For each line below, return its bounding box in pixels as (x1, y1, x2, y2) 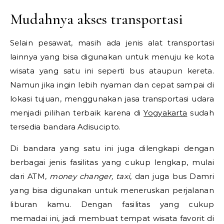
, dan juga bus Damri (130, 171, 214, 181)
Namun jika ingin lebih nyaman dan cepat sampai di (10, 79, 214, 89)
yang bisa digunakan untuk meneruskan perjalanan (10, 185, 214, 195)
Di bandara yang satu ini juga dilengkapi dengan (10, 143, 214, 153)
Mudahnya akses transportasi (10, 9, 183, 28)
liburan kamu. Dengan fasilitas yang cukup (10, 199, 214, 209)
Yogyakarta (143, 107, 187, 117)
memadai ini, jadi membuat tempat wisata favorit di (10, 213, 214, 223)
